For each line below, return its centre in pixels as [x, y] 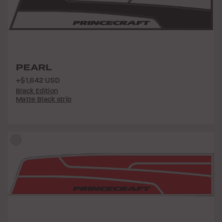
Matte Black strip [44, 99]
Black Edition [37, 91]
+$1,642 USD [38, 81]
